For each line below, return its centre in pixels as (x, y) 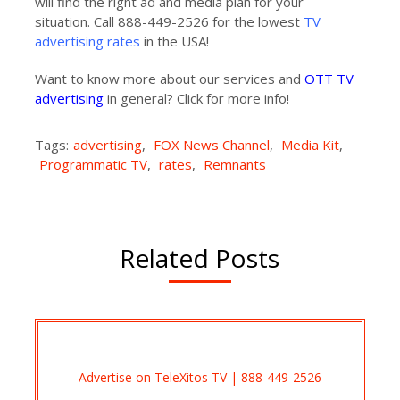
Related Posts (200, 258)
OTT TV (329, 79)
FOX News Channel (211, 145)
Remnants (234, 164)
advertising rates (87, 41)
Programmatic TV (93, 164)
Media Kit (310, 145)
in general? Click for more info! (196, 98)
